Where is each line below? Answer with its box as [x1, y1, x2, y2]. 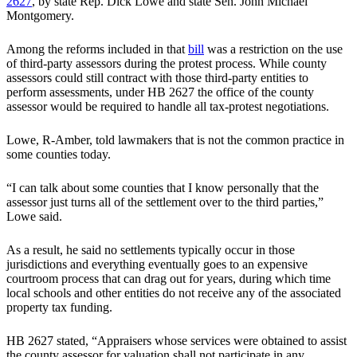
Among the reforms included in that [6, 42, 188, 57]
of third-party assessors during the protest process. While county [6, 57, 327, 71]
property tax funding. [6, 300, 112, 315]
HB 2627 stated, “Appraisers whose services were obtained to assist [6, 334, 347, 348]
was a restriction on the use [204, 42, 343, 57]
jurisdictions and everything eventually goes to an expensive [6, 257, 308, 272]
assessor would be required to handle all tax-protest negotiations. [6, 100, 329, 114]
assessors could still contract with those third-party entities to [6, 71, 308, 85]
